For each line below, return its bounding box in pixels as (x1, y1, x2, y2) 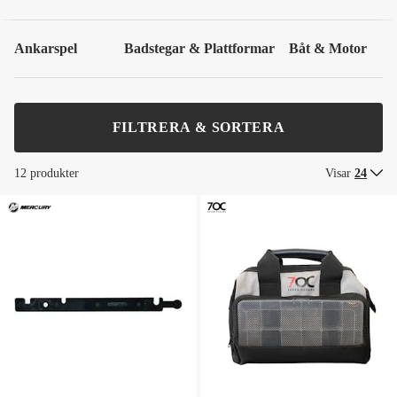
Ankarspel (14, 41, 77, 56)
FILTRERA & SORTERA (112, 120, 285, 135)
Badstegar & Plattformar (124, 41, 275, 56)
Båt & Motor (289, 41, 367, 56)
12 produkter (14, 167, 79, 180)
